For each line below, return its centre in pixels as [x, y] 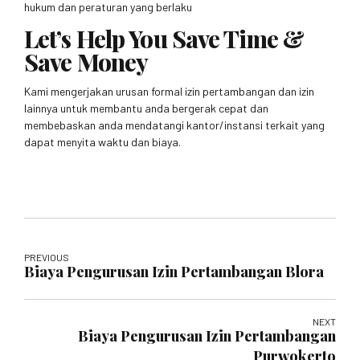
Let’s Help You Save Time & [164, 39]
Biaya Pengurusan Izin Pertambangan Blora [174, 271]
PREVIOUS [47, 257]
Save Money [86, 62]
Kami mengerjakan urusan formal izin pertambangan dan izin [169, 91]
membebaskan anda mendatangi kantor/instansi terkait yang [174, 125]
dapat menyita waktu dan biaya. [102, 141]
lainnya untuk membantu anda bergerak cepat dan [146, 108]
